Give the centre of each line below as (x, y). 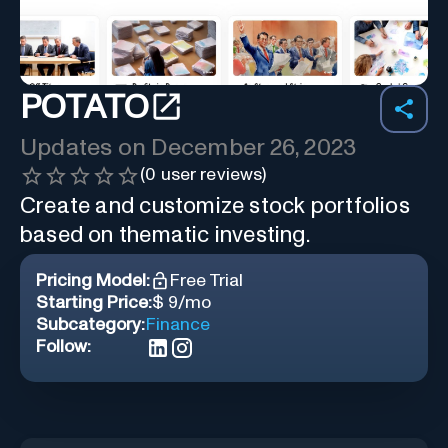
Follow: (63, 346)
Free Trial (206, 280)
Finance (178, 324)
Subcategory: (90, 324)
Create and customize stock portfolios (215, 206)
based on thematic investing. (165, 235)
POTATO (84, 108)
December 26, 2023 (254, 147)
